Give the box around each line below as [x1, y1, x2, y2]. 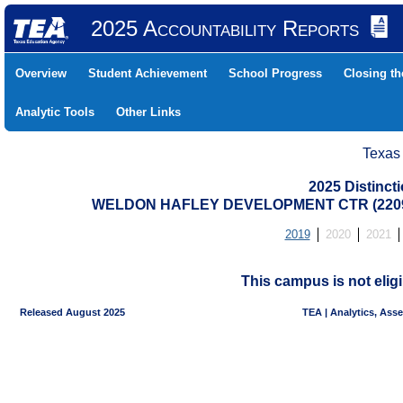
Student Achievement [88, 67, 207, 80]
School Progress [228, 67, 322, 80]
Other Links [116, 105, 181, 119]
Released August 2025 [6, 307, 125, 318]
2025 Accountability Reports [90, 16, 359, 40]
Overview [15, 67, 67, 80]
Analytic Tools [15, 105, 94, 119]
